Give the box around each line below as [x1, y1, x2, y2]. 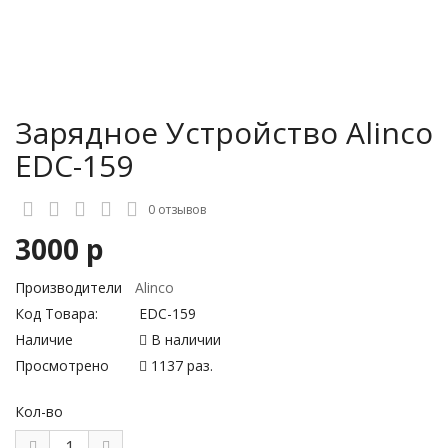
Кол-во [15, 402, 63, 421]
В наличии [147, 330, 221, 349]
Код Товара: [15, 304, 98, 323]
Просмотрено [15, 356, 109, 375]
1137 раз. [147, 356, 213, 375]
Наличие [15, 330, 73, 349]
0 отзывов [148, 201, 206, 218]
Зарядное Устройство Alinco [15, 112, 433, 153]
